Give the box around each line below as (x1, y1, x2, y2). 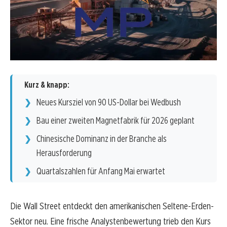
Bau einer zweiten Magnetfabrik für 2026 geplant (36, 115, 195, 126)
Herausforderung (36, 147, 92, 159)
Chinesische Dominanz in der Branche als (36, 133, 167, 144)
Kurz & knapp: (24, 80, 69, 90)
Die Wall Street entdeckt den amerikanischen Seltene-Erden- (10, 200, 214, 212)
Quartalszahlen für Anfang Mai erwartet (36, 166, 165, 177)
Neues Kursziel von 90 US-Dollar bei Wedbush (36, 97, 181, 108)
